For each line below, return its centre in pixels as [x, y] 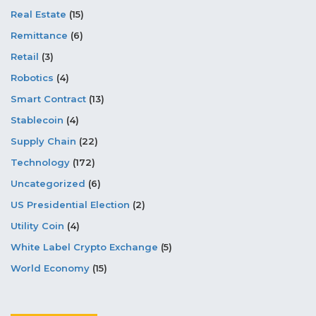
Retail [25, 56]
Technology [40, 162]
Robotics [32, 77]
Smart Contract [48, 98]
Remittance [39, 35]
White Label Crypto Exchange [84, 247]
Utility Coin [37, 225]
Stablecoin [37, 120]
